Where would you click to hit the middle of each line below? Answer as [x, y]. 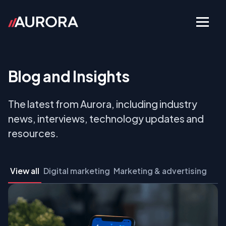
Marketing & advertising [160, 171]
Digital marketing [76, 171]
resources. [33, 133]
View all [24, 171]
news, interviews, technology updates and [106, 119]
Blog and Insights [69, 76]
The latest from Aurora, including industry [102, 104]
